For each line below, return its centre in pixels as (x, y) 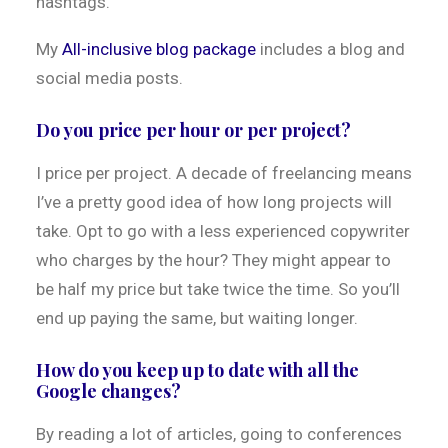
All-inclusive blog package (159, 49)
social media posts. (109, 78)
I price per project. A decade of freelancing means (224, 173)
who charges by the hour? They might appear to (213, 260)
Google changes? (108, 391)
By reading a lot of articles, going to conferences (219, 434)
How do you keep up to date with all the (197, 370)
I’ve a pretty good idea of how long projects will (214, 202)
